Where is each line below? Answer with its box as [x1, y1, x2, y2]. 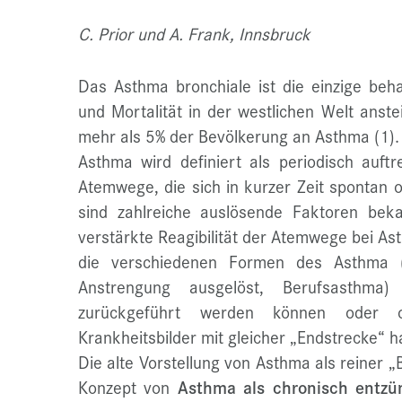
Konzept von [78, 375, 178, 399]
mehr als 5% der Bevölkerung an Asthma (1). [78, 124, 399, 148]
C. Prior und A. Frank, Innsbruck [78, 22, 310, 46]
